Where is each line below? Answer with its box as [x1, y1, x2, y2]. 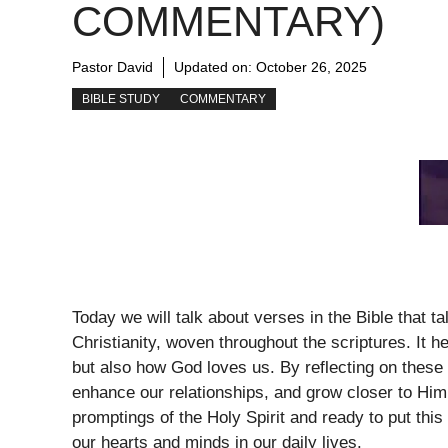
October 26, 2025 [256, 59, 367, 76]
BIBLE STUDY [82, 92, 160, 107]
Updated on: [174, 59, 256, 76]
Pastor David [72, 59, 153, 76]
